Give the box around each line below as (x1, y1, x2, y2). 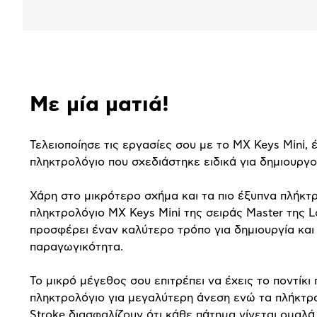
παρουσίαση (22, 108, 138, 129)
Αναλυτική (22, 77, 117, 98)
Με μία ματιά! (30, 93, 169, 115)
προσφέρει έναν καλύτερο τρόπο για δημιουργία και (30, 224, 314, 236)
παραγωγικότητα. (30, 241, 123, 253)
